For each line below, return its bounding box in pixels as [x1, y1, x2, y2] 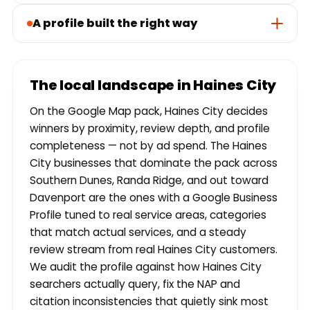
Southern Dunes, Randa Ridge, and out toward [30, 173, 268, 188]
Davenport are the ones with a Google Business [30, 190, 277, 206]
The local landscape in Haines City [30, 75, 277, 95]
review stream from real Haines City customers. [30, 242, 277, 257]
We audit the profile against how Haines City [30, 259, 262, 275]
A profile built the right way [33, 15, 197, 32]
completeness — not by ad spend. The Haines [30, 138, 267, 154]
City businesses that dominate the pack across [30, 156, 277, 171]
